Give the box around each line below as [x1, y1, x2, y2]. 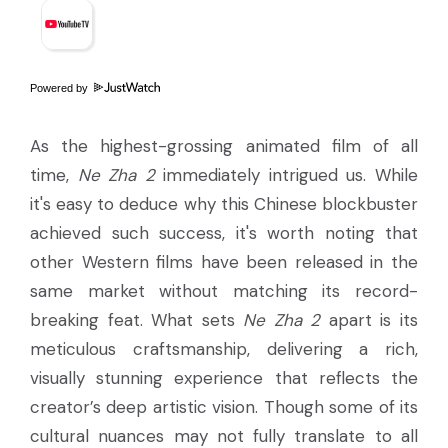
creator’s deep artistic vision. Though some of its [30, 395, 418, 418]
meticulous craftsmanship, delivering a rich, [30, 337, 418, 360]
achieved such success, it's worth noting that [30, 221, 418, 244]
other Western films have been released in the [30, 250, 418, 273]
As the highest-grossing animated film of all [30, 134, 418, 157]
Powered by [30, 81, 91, 94]
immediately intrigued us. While [154, 163, 419, 186]
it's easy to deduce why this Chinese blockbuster [30, 192, 418, 215]
